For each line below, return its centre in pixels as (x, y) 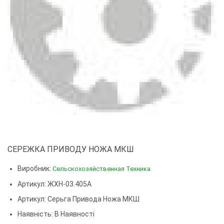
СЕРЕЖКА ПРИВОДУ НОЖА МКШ (71, 149)
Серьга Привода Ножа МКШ (93, 199)
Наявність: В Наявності (56, 214)
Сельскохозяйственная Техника (101, 169)
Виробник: (35, 169)
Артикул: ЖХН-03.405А (54, 184)
